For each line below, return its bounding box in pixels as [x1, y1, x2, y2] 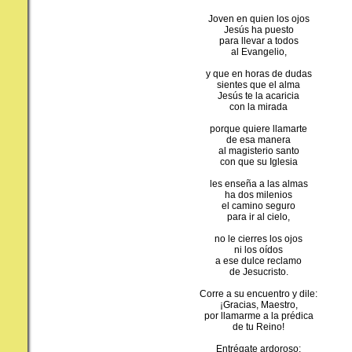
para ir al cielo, [227, 211, 290, 222]
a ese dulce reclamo [215, 255, 302, 266]
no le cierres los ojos [214, 233, 302, 244]
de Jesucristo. [229, 266, 288, 277]
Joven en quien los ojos [207, 13, 310, 24]
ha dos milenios [225, 189, 292, 200]
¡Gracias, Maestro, [219, 299, 298, 310]
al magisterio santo [218, 145, 299, 156]
